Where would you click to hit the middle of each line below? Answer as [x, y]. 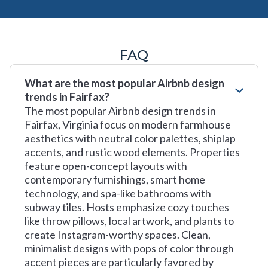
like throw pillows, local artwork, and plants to [129, 221]
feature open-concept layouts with [106, 166]
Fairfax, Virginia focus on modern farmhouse [128, 124]
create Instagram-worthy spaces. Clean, [118, 234]
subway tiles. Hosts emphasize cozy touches [127, 207]
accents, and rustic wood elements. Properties [132, 152]
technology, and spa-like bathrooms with [118, 193]
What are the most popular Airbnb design [124, 83]
